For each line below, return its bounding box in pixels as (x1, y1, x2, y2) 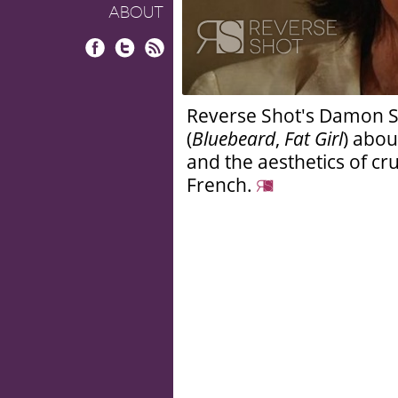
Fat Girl (284, 125, 343, 151)
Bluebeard (192, 125, 275, 151)
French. (187, 171, 257, 197)
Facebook (85, 58, 140, 75)
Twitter (115, 58, 156, 75)
